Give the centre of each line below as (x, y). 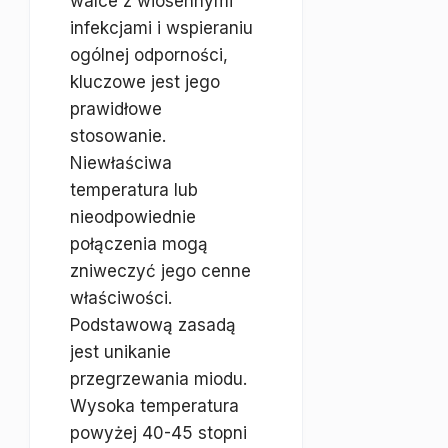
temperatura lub (134, 190)
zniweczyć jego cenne (160, 271)
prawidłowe (116, 109)
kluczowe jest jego (145, 82)
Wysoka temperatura (154, 406)
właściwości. (121, 298)
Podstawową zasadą (153, 325)
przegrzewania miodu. (158, 379)
